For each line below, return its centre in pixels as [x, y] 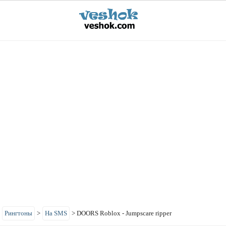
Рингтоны [18, 213]
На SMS [56, 213]
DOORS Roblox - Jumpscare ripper [124, 213]
